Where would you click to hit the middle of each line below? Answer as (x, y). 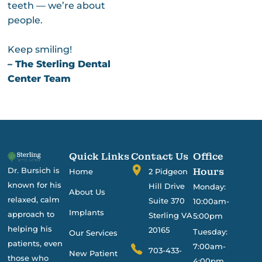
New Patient (94, 253)
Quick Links (99, 156)
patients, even (35, 243)
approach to (31, 214)
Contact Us (160, 156)
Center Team (39, 78)
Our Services (94, 232)
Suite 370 (167, 200)
